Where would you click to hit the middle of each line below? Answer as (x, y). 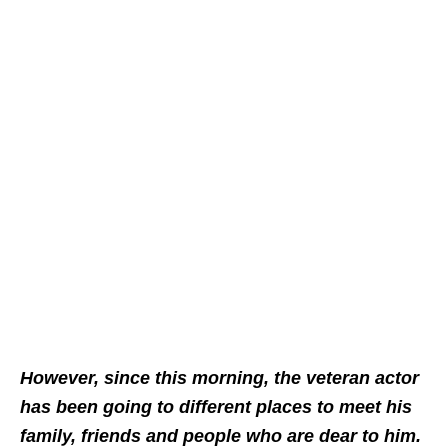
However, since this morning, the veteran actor (219, 377)
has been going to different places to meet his (216, 406)
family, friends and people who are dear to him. (220, 435)
